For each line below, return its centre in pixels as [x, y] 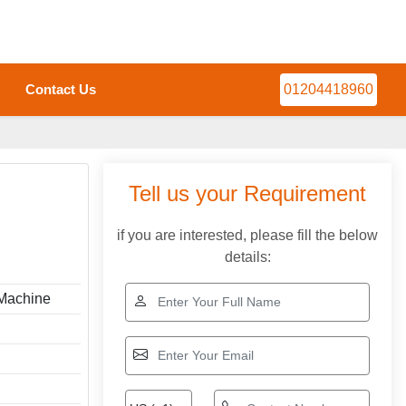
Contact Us [60, 89]
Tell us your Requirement [247, 193]
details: [247, 257]
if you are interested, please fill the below [247, 235]
